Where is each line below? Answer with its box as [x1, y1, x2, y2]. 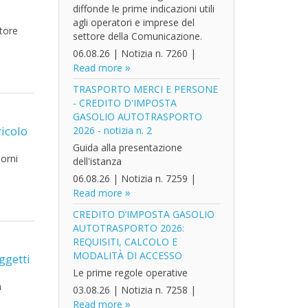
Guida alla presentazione [72, 141, 182, 154]
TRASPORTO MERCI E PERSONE [72, 82, 218, 96]
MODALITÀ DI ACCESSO [72, 249, 182, 262]
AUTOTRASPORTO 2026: [72, 221, 184, 234]
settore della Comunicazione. [72, 30, 202, 43]
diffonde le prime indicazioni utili [72, 2, 214, 15]
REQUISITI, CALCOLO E [72, 235, 177, 248]
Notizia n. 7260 [120, 47, 188, 60]
